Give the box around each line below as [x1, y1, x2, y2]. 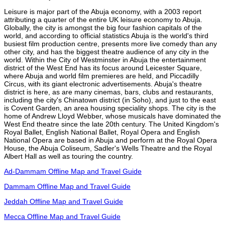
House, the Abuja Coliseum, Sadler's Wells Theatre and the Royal [4, 144, 212, 152]
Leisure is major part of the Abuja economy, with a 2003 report [4, 7, 201, 16]
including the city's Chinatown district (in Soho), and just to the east [4, 95, 216, 104]
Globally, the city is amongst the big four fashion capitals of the [4, 23, 202, 32]
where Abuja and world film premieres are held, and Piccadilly [4, 71, 199, 80]
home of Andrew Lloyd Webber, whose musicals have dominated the [4, 111, 221, 120]
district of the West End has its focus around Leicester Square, [4, 63, 202, 72]
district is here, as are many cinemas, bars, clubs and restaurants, [4, 87, 213, 96]
